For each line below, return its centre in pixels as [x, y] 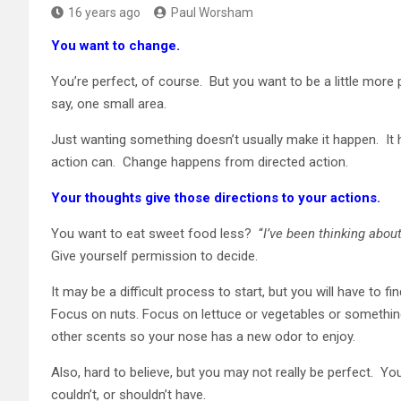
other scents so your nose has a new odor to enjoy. [203, 336]
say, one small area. [109, 103]
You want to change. [117, 45]
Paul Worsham [212, 12]
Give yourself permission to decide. [154, 256]
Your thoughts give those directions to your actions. [216, 197]
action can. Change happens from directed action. [200, 162]
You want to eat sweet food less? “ [157, 233]
